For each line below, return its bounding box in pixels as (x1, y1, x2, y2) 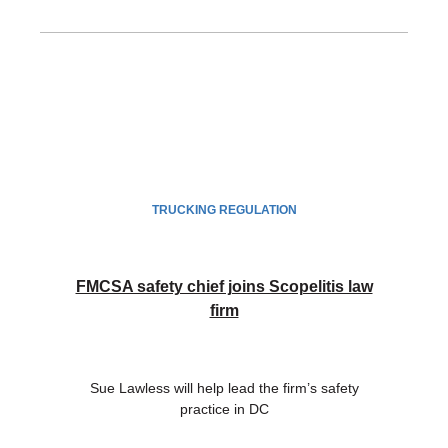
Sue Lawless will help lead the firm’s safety (89, 380, 359, 397)
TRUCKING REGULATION (151, 203, 297, 218)
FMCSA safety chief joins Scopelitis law (75, 278, 373, 296)
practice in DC (179, 401, 269, 418)
